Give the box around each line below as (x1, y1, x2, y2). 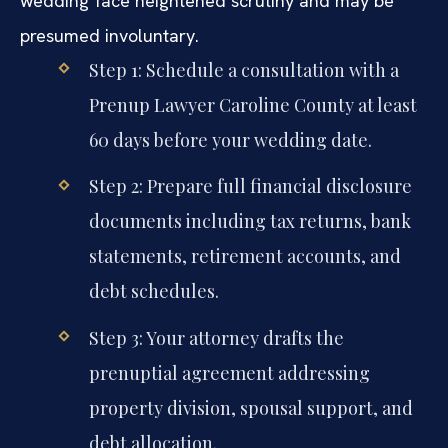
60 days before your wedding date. (88, 128, 372, 153)
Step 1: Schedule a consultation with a (88, 58, 399, 83)
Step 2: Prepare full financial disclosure (88, 174, 412, 199)
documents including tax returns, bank (88, 209, 411, 234)
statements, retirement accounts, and (88, 244, 401, 269)
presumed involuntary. (20, 24, 199, 48)
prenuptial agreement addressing (88, 360, 370, 385)
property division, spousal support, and (88, 395, 413, 420)
